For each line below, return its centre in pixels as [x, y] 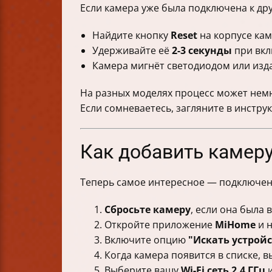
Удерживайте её [132, 51]
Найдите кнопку [131, 36]
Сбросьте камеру [148, 210]
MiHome [235, 225]
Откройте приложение [160, 225]
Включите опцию [146, 240]
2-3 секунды [202, 51]
